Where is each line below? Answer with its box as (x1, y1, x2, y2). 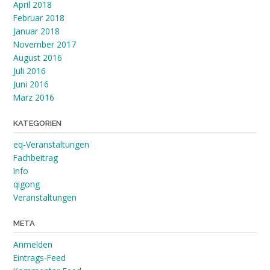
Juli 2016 (13, 65, 46, 77)
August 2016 (13, 52, 62, 64)
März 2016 (13, 92, 54, 104)
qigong (13, 178, 40, 190)
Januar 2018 (13, 25, 60, 37)
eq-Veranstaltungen (13, 139, 89, 151)
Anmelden (13, 239, 52, 251)
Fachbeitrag (13, 152, 58, 164)
